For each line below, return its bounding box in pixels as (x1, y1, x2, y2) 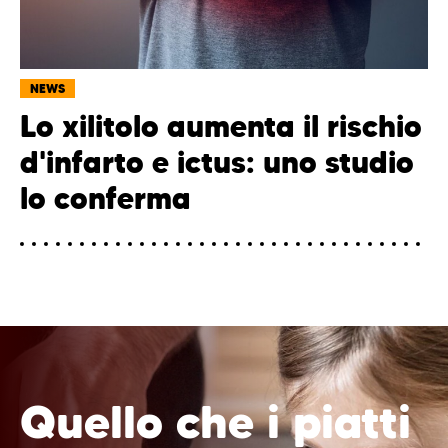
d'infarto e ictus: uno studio (20, 144, 414, 182)
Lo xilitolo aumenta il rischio (20, 108, 422, 146)
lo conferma (20, 180, 191, 218)
